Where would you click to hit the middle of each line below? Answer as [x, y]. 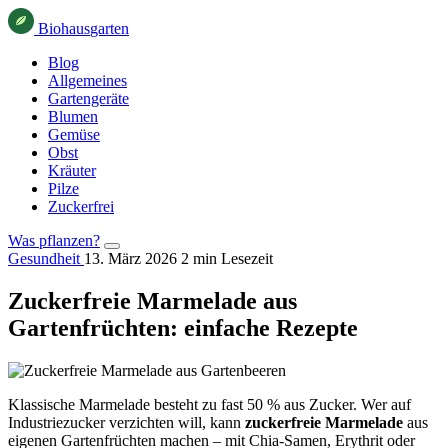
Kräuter [72, 170]
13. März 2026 [130, 258]
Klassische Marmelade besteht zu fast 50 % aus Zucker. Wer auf [209, 404]
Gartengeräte [88, 98]
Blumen [73, 116]
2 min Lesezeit [227, 258]
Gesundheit [46, 258]
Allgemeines [87, 80]
